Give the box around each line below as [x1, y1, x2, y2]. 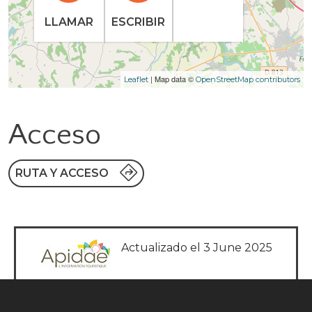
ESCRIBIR [111, 15, 166, 29]
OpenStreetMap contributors [196, 75, 300, 85]
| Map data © [148, 73, 196, 85]
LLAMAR [44, 15, 93, 29]
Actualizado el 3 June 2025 [120, 241, 272, 255]
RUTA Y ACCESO [15, 166, 109, 180]
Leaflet [124, 75, 148, 85]
